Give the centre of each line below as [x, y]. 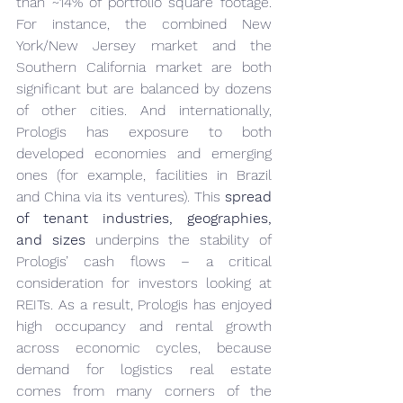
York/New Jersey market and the [144, 45]
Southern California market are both [144, 67]
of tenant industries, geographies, [144, 218]
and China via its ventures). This [121, 197]
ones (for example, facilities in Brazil [144, 175]
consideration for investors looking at [144, 283]
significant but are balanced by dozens [144, 89]
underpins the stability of [179, 240]
